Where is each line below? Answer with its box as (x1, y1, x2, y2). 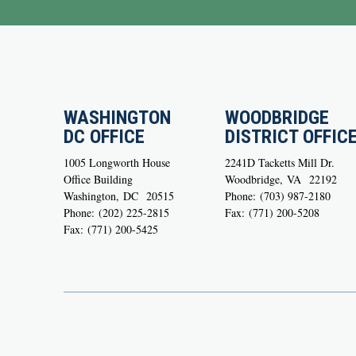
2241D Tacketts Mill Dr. (225, 155, 335, 171)
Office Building (64, 172, 133, 188)
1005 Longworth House (64, 155, 170, 171)
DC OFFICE (64, 126, 145, 149)
